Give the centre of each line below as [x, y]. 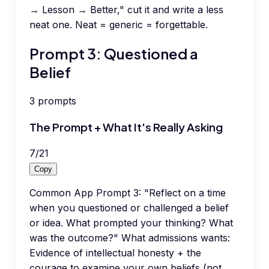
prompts [57, 101]
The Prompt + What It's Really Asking [126, 127]
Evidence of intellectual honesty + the [115, 252]
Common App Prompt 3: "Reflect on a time [128, 192]
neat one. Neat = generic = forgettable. [119, 25]
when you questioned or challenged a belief [129, 207]
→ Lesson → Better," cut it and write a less [126, 10]
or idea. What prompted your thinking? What [131, 222]
